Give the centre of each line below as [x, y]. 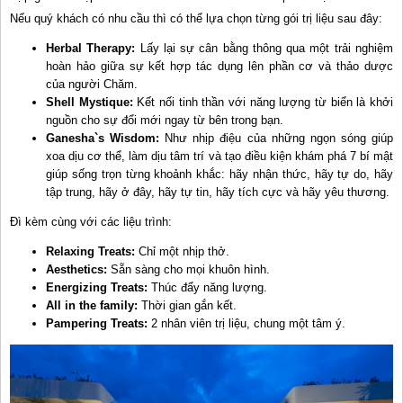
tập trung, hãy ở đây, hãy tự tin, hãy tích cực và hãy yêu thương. [218, 193]
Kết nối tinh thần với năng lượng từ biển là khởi [265, 103]
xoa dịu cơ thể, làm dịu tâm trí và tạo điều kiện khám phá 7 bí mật [219, 157]
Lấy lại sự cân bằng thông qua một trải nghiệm [264, 49]
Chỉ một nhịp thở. [182, 252]
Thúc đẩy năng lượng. [207, 288]
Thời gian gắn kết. [187, 306]
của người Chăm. [92, 85]
